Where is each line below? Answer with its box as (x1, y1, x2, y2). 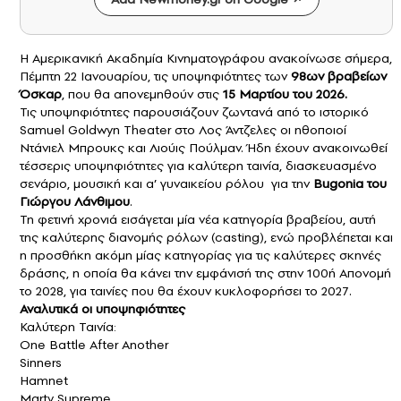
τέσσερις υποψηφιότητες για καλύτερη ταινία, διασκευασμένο (20, 156, 377, 175)
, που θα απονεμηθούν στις (62, 84, 223, 103)
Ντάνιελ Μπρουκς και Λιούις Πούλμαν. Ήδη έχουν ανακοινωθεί (20, 138, 388, 157)
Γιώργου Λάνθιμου (20, 192, 130, 210)
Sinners (20, 353, 62, 371)
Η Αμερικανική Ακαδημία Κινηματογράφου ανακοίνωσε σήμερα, (20, 48, 392, 67)
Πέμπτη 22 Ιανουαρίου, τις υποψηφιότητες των (20, 66, 291, 85)
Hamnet (20, 371, 68, 389)
